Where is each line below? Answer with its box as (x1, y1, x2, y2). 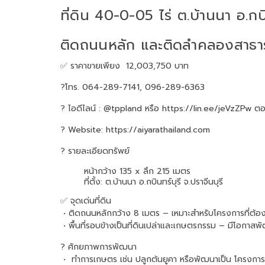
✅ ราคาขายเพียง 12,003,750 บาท (60, 59, 189, 72)
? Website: (60, 123, 106, 136)
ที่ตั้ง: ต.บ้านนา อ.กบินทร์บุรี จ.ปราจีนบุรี (84, 175, 223, 188)
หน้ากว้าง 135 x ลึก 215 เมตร (84, 164, 190, 177)
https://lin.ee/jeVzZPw (162, 102, 251, 115)
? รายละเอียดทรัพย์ (60, 144, 130, 157)
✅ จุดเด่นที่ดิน (60, 194, 111, 207)
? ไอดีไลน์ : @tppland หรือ (60, 102, 162, 115)
